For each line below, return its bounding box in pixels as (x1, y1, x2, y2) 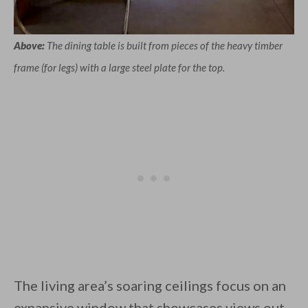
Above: (14, 39, 45, 52)
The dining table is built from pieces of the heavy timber (45, 39, 283, 52)
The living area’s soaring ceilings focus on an (14, 277, 286, 294)
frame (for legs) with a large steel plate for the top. (14, 61, 225, 74)
